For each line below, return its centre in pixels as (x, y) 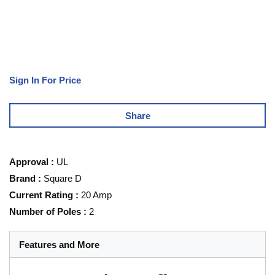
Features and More (59, 244)
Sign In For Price (45, 80)
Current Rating (41, 195)
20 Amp (96, 195)
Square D (63, 179)
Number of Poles (45, 212)
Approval (29, 162)
